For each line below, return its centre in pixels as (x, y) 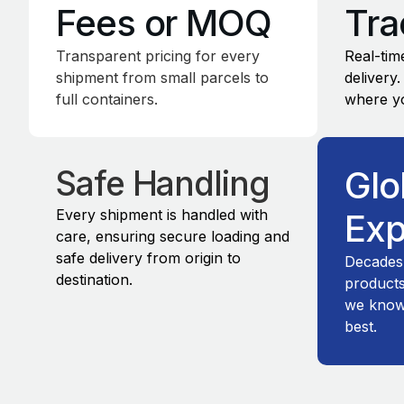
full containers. (107, 99)
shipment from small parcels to (162, 78)
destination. (94, 280)
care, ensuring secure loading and (173, 237)
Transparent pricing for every (158, 56)
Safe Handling (163, 184)
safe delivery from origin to (148, 258)
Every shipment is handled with (162, 215)
